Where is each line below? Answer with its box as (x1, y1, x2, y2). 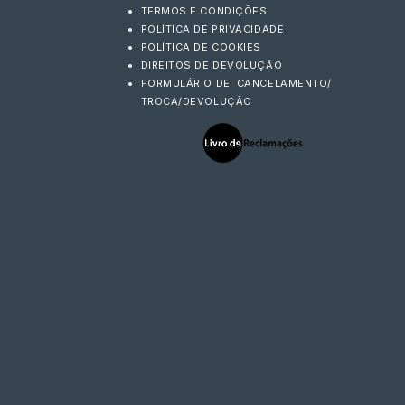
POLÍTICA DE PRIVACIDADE (140, 23, 285, 35)
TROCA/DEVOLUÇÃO (140, 95, 252, 108)
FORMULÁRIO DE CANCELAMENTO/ (140, 77, 332, 89)
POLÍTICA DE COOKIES (140, 41, 261, 53)
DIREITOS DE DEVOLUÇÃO (140, 59, 283, 71)
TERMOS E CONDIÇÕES (140, 5, 268, 17)
